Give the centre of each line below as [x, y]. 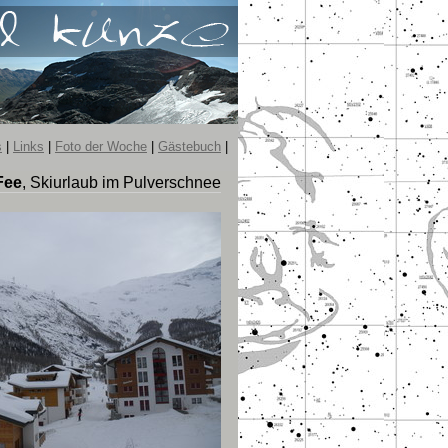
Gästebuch [189, 146]
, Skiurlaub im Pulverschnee [121, 182]
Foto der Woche [101, 146]
